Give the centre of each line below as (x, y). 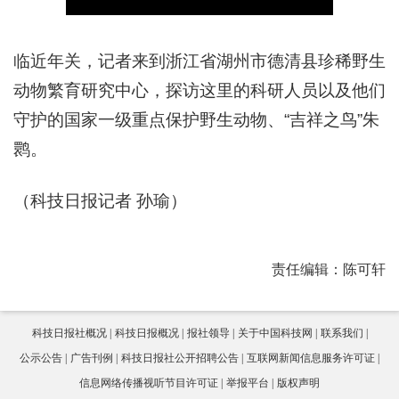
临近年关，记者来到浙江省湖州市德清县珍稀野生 (199, 61)
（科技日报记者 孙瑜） (100, 201)
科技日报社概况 (69, 333)
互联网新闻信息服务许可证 (311, 358)
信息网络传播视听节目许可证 (149, 383)
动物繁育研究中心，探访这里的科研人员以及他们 (199, 90)
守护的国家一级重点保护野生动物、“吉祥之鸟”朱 (196, 120)
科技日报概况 (147, 333)
